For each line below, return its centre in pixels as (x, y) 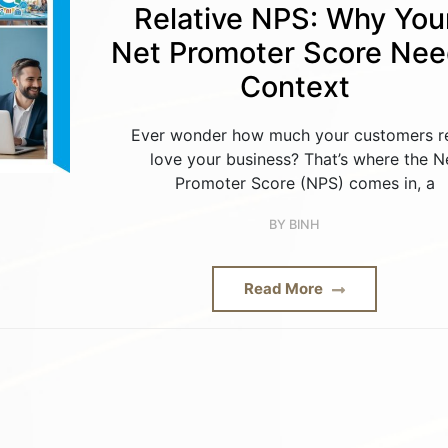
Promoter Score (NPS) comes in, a (304, 183)
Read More (285, 289)
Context (294, 86)
